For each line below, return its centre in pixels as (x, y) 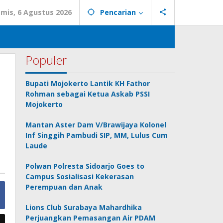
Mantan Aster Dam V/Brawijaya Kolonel (96, 125)
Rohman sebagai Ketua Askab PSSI (88, 94)
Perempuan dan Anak (64, 187)
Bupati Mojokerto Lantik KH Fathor (88, 83)
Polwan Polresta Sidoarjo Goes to (85, 166)
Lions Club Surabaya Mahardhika (84, 207)
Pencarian (118, 12)
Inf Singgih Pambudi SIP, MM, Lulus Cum (97, 135)
